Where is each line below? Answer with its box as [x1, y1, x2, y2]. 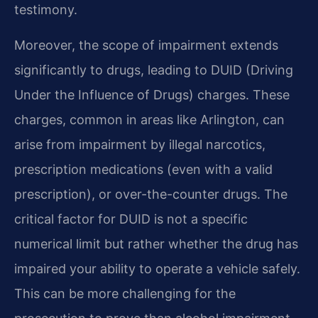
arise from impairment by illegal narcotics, [14, 136, 265, 152]
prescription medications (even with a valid [14, 161, 273, 177]
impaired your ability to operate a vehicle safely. [14, 261, 300, 276]
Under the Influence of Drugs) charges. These [14, 87, 290, 102]
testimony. [14, 2, 77, 18]
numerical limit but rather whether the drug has [14, 236, 298, 251]
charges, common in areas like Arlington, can [14, 111, 285, 127]
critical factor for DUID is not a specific [14, 211, 248, 226]
